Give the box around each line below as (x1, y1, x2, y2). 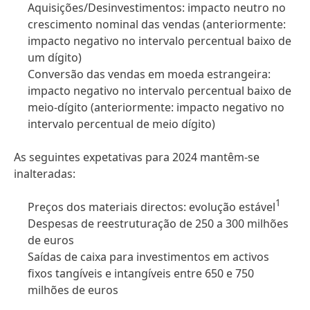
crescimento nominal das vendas (28, 17, 203, 32)
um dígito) (28, 50, 82, 65)
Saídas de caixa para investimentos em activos (28, 249, 269, 264)
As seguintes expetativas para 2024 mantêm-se (14, 149, 259, 165)
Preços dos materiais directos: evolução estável (28, 199, 275, 215)
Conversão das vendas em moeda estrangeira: (28, 66, 271, 82)
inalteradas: (14, 166, 75, 181)
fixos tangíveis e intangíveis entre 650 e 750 (28, 266, 254, 281)
